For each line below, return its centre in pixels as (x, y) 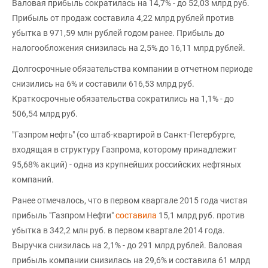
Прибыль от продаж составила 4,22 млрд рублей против (123, 18)
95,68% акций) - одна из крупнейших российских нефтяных (127, 165)
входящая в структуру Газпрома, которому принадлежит (124, 150)
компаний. (33, 179)
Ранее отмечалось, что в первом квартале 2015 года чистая (130, 200)
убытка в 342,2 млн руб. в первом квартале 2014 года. (118, 230)
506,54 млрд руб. (45, 114)
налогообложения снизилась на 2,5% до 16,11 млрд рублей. (129, 48)
